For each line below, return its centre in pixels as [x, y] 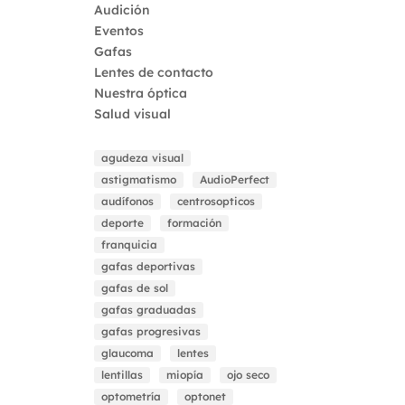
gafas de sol [135, 288]
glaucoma [128, 353]
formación [195, 223]
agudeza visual [143, 158]
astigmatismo [139, 179]
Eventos [119, 31]
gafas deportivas [149, 266]
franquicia [130, 245]
